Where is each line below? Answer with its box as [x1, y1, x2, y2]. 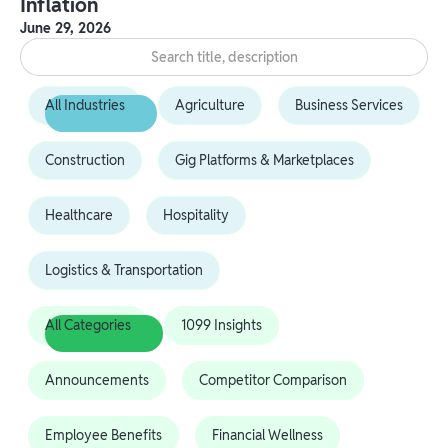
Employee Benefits [45, 425, 162, 444]
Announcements [45, 370, 149, 389]
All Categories [45, 315, 131, 334]
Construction [45, 150, 125, 169]
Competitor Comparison [199, 370, 347, 389]
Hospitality [163, 205, 229, 224]
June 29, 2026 [20, 18, 111, 37]
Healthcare [45, 205, 113, 224]
